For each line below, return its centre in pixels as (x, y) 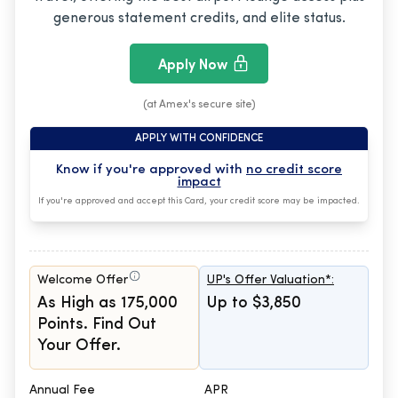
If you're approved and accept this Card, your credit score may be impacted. (199, 202)
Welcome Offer (83, 281)
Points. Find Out (97, 325)
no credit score (294, 171)
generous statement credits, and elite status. (199, 19)
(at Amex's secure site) (199, 105)
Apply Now (192, 65)
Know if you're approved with (151, 171)
